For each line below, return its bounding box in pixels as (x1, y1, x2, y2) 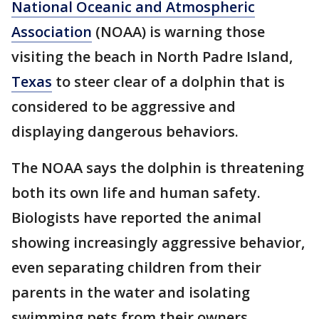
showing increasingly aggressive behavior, (11, 233, 305, 252)
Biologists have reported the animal (11, 208, 261, 227)
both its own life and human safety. (11, 183, 261, 202)
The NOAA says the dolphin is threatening (11, 158, 304, 177)
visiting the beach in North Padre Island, (11, 47, 293, 66)
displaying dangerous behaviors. (11, 122, 242, 141)
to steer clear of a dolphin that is (52, 72, 285, 91)
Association (11, 22, 92, 41)
